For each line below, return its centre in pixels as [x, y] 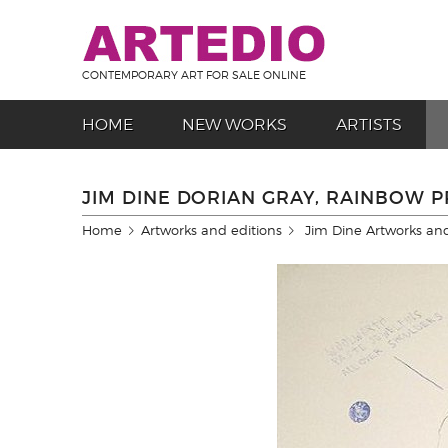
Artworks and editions [211, 230]
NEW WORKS [234, 124]
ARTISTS [369, 124]
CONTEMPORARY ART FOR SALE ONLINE [194, 75]
